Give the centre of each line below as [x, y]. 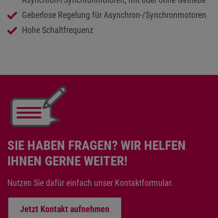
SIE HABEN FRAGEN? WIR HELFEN [97, 146]
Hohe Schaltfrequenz [58, 30]
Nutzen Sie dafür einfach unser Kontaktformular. [90, 183]
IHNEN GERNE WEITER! [67, 161]
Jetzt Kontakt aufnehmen [65, 209]
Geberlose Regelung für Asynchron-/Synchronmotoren [114, 15]
